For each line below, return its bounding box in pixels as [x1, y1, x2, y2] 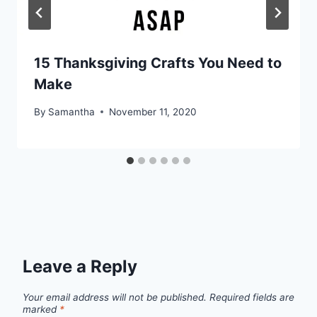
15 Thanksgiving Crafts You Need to [34, 54, 282, 72]
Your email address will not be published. [23, 292, 207, 304]
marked [23, 304, 59, 316]
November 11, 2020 [109, 105, 197, 117]
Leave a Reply [23, 255, 137, 277]
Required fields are [209, 292, 294, 304]
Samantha [48, 105, 96, 117]
